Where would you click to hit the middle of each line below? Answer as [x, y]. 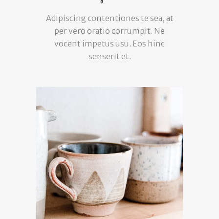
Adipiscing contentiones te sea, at [109, 18]
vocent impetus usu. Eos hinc [109, 43]
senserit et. [109, 56]
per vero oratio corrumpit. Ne [109, 31]
